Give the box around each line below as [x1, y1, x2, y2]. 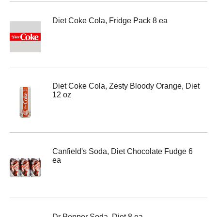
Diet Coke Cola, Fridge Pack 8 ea [52, 16, 168, 25]
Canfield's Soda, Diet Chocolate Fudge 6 [52, 147, 193, 155]
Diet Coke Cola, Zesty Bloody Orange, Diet [52, 82, 200, 90]
